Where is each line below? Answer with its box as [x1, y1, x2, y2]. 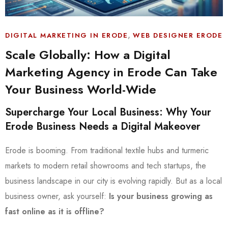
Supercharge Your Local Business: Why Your [5, 104, 211, 120]
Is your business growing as [109, 190, 213, 202]
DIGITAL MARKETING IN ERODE [5, 30, 128, 40]
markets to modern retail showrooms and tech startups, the [5, 159, 206, 172]
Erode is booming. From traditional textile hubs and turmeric [5, 144, 209, 156]
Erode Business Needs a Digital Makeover [5, 119, 201, 134]
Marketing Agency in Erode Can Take [5, 63, 217, 81]
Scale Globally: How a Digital [5, 45, 170, 64]
